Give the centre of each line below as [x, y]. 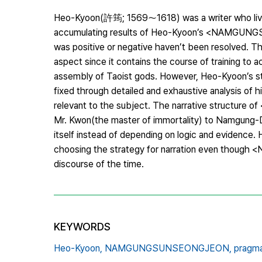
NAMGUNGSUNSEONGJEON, [168, 248]
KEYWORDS [82, 226]
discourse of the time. [99, 164]
